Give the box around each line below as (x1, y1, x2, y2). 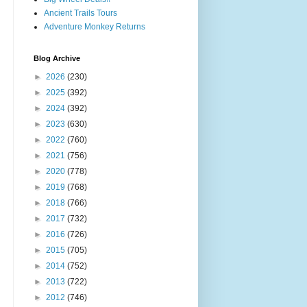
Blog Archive (34, 53, 80, 62)
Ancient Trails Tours (44, 8, 117, 18)
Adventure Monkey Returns (44, 21, 145, 32)
